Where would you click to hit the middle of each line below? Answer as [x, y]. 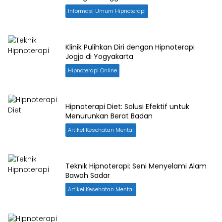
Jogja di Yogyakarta [99, 57]
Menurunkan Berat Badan [109, 116]
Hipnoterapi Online [92, 71]
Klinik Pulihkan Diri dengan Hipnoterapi [130, 47]
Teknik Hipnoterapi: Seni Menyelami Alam [136, 166]
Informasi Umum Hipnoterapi [107, 11]
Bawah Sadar [88, 176]
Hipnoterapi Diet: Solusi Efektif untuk [127, 107]
